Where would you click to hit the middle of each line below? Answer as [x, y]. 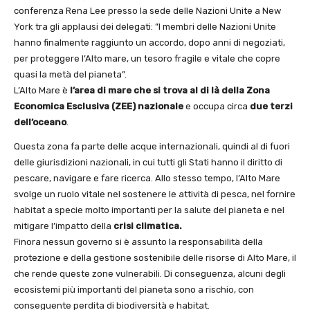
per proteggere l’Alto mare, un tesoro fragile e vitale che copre [147, 58]
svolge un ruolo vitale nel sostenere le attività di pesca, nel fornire [155, 194]
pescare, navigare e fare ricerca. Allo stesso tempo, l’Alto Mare [147, 178]
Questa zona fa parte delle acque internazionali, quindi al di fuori [152, 146]
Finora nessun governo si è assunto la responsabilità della [138, 242]
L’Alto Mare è [42, 90]
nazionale [161, 106]
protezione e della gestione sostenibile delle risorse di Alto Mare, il [155, 258]
